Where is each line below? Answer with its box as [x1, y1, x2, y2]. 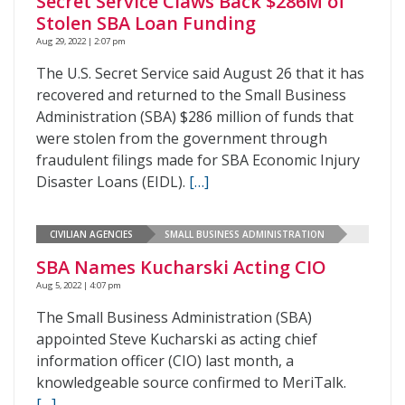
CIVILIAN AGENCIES [50, 227, 133, 240]
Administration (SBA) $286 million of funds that [36, 107, 353, 127]
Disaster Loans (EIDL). [36, 172, 189, 192]
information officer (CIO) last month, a [36, 351, 294, 371]
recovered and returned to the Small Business [36, 85, 346, 105]
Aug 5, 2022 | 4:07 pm [36, 279, 121, 291]
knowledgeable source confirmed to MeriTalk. [36, 372, 346, 392]
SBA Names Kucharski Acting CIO [36, 255, 326, 279]
